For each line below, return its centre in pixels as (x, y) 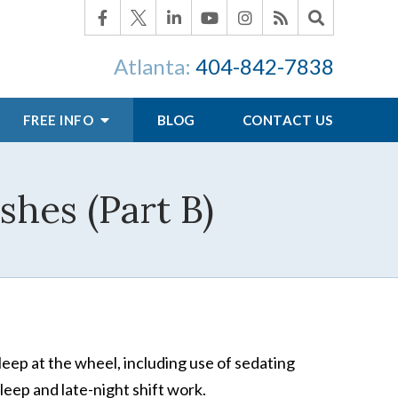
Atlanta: (155, 66)
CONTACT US (287, 120)
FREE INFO (60, 120)
